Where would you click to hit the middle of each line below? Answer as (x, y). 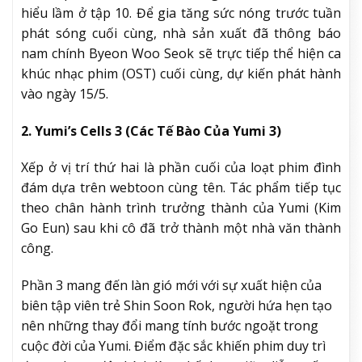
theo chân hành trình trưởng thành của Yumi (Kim (181, 208)
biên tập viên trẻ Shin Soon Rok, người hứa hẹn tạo (177, 306)
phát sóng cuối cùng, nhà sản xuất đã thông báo (181, 33)
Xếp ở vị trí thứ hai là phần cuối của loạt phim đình (181, 168)
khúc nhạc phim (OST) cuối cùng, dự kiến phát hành (181, 73)
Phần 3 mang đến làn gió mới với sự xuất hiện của (171, 286)
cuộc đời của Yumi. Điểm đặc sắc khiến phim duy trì (173, 346)
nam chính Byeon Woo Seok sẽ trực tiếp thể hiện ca (181, 53)
